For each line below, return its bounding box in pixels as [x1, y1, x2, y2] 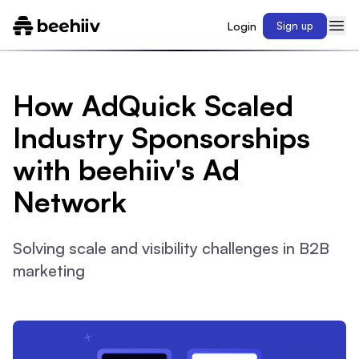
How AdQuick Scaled [13, 87, 293, 123]
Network [13, 184, 127, 220]
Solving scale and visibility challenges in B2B [13, 238, 329, 258]
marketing [13, 260, 85, 280]
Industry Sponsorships [13, 119, 310, 155]
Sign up [276, 18, 313, 32]
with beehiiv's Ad [13, 151, 240, 188]
